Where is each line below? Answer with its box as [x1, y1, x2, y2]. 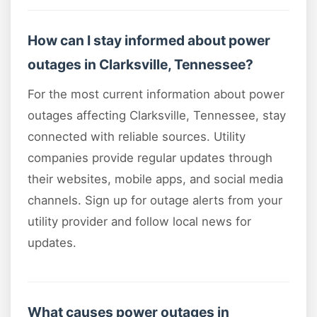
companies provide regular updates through [28, 151, 272, 166]
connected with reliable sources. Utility [28, 129, 246, 144]
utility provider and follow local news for [28, 214, 251, 229]
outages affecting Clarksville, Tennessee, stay [28, 108, 286, 123]
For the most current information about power [28, 87, 284, 102]
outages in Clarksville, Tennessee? [28, 56, 253, 74]
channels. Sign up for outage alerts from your [28, 193, 282, 208]
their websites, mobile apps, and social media [28, 172, 283, 187]
